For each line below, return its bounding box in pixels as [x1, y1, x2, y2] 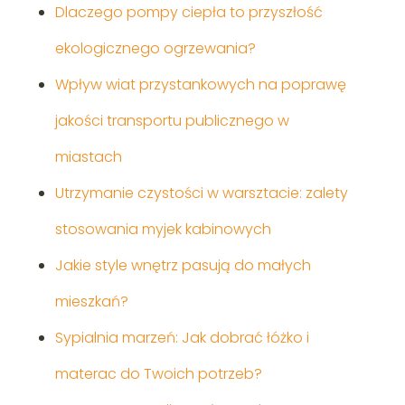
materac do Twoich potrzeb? [54, 363, 262, 385]
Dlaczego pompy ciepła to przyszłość [54, 2, 323, 24]
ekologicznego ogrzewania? [54, 38, 256, 60]
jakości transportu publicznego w [54, 110, 289, 132]
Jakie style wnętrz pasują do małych [54, 255, 311, 277]
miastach [54, 146, 122, 168]
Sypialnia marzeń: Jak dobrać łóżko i [54, 327, 309, 349]
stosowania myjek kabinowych [54, 219, 271, 240]
